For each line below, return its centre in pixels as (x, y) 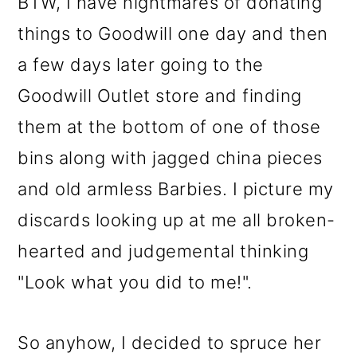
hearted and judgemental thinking (163, 251)
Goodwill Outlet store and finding (160, 96)
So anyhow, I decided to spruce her (170, 343)
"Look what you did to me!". (135, 282)
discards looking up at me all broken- (177, 220)
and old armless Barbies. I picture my (176, 189)
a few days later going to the (141, 65)
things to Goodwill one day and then (173, 34)
